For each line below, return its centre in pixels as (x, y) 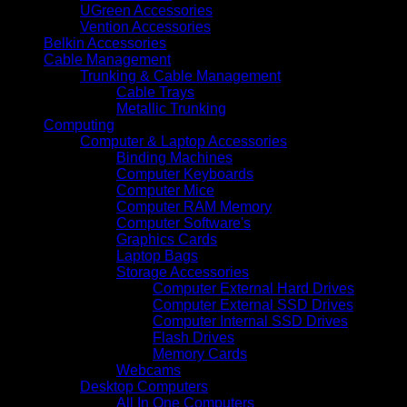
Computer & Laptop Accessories (184, 141)
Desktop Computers (144, 386)
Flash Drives (194, 337)
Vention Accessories (145, 26)
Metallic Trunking (171, 108)
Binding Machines (174, 157)
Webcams (149, 370)
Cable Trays (155, 92)
